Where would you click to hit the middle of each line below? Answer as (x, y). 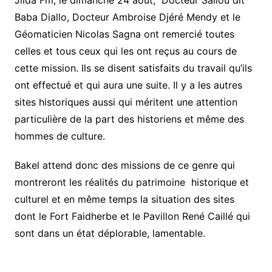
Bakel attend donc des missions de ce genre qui (124, 165)
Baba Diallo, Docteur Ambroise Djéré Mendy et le (127, 17)
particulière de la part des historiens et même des (129, 119)
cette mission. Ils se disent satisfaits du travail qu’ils (133, 68)
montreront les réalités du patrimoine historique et (131, 182)
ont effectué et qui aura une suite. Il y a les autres (128, 85)
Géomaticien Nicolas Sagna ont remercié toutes (124, 34)
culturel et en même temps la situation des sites (124, 199)
